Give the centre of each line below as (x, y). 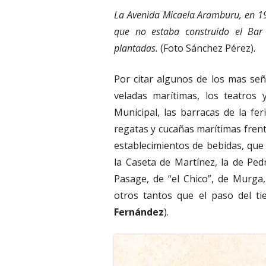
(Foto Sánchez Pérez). (207, 48)
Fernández (139, 212)
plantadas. (136, 48)
